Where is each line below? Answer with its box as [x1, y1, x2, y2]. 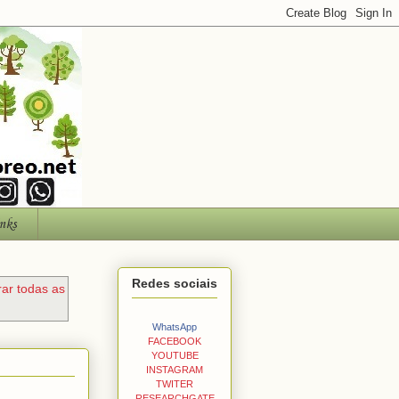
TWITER [156, 378, 193, 389]
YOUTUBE [151, 349, 199, 361]
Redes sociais [132, 275, 217, 290]
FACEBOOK [148, 335, 201, 346]
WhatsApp [152, 321, 197, 332]
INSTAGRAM [146, 363, 203, 375]
